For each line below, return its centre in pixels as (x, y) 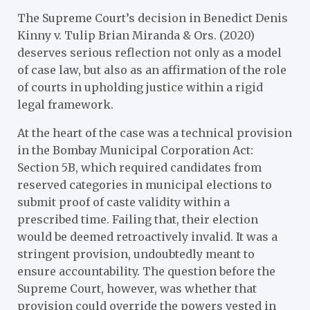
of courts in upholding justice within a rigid (140, 87)
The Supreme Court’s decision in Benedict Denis (153, 18)
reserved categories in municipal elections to (145, 184)
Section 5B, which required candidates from (139, 167)
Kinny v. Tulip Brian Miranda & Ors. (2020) (136, 35)
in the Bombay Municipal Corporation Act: (135, 150)
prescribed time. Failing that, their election (138, 219)
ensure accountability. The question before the (146, 271)
